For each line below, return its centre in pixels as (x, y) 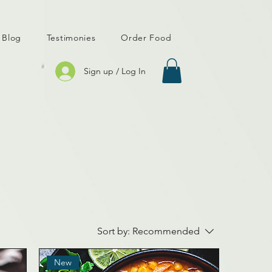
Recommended (166, 231)
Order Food (146, 38)
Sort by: (113, 231)
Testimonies (71, 38)
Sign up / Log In (114, 71)
